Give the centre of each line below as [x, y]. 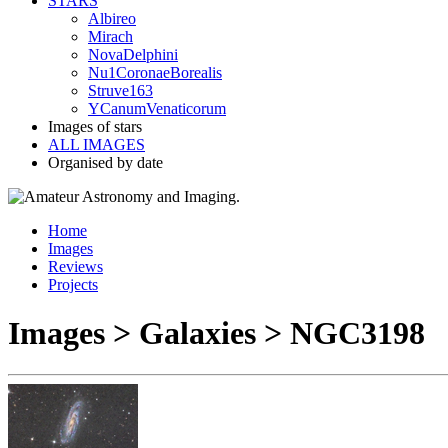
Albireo [112, 18]
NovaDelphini [133, 54]
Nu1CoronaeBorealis [155, 72]
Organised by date [105, 162]
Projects [73, 284]
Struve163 [120, 90]
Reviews [75, 266]
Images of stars [95, 126]
